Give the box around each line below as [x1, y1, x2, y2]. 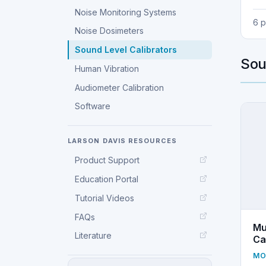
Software [75, 101, 111, 112]
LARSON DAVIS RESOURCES [68, 136, 177, 145]
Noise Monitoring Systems [75, 7, 177, 17]
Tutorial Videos [75, 192, 135, 203]
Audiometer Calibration [75, 82, 164, 93]
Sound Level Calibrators [75, 45, 178, 55]
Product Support [75, 155, 140, 166]
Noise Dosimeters [75, 26, 144, 36]
